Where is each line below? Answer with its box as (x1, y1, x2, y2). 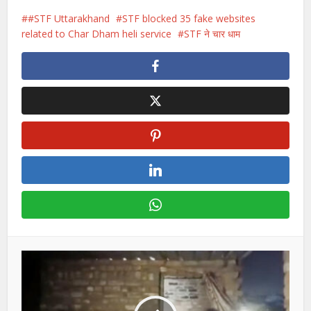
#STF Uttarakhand (28, 11, 110, 25)
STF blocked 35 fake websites (122, 11, 256, 25)
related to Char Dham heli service (22, 26, 172, 40)
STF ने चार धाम (184, 26, 241, 40)
